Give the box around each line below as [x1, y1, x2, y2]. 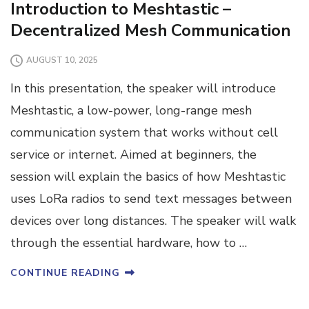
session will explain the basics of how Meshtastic [10, 168, 286, 186]
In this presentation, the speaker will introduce [10, 80, 276, 97]
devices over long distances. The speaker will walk [10, 212, 296, 230]
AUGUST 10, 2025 [26, 54, 98, 66]
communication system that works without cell [10, 124, 278, 141]
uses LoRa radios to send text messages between [10, 190, 292, 208]
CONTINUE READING [10, 266, 120, 280]
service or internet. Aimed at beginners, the [10, 146, 257, 163]
